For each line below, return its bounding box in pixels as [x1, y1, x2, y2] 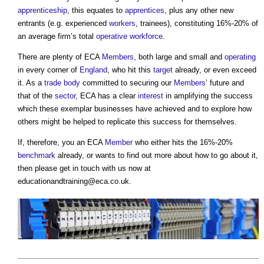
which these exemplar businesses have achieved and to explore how [18, 104, 252, 113]
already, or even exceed [173, 65, 256, 74]
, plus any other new [164, 5, 233, 15]
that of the [18, 91, 55, 100]
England [80, 65, 107, 74]
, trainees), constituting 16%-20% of [136, 18, 258, 28]
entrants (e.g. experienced [18, 18, 109, 28]
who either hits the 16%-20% [133, 137, 233, 147]
